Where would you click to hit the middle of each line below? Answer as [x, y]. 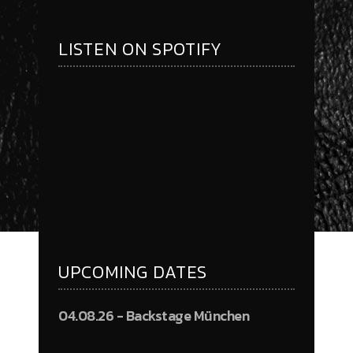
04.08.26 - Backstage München [154, 316]
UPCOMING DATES [133, 273]
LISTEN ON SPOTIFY [140, 50]
